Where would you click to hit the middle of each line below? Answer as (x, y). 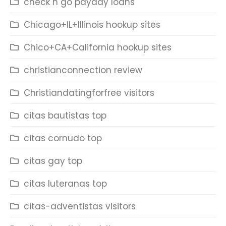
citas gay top (53, 161)
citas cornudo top (63, 138)
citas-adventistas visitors (80, 206)
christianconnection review (83, 70)
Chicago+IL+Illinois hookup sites (92, 25)
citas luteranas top (65, 184)
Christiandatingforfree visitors (89, 93)
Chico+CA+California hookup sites (98, 47)
